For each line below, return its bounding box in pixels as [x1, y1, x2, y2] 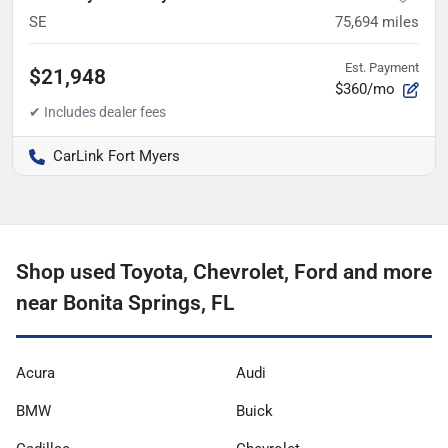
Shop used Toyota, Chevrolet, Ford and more [16, 259, 432, 284]
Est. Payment [345, 59, 419, 75]
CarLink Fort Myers [53, 146, 180, 165]
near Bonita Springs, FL [16, 290, 234, 315]
